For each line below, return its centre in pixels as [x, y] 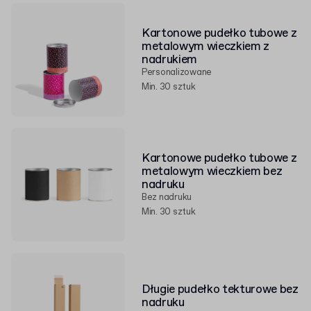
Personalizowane [177, 72]
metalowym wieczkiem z [205, 47]
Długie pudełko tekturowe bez [220, 290]
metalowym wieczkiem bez [212, 171]
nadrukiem [169, 60]
